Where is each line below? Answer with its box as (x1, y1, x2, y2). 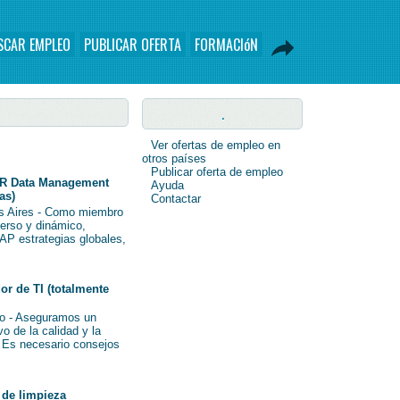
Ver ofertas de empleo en (151, 138, 280, 152)
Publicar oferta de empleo (151, 165, 283, 179)
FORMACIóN (195, 34, 258, 55)
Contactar (151, 192, 201, 205)
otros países (142, 152, 206, 165)
